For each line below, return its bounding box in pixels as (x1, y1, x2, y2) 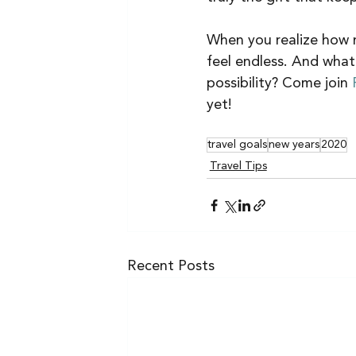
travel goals (207, 139, 267, 151)
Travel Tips (209, 161, 267, 172)
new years (268, 139, 319, 151)
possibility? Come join (206, 76, 352, 91)
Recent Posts (126, 259, 215, 274)
